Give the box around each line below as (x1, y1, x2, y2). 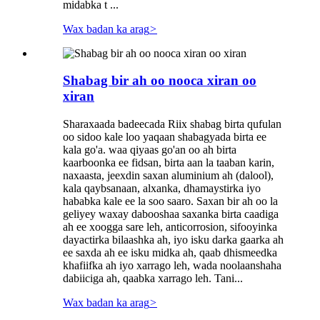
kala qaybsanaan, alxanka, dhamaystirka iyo (63, 182, 261, 194)
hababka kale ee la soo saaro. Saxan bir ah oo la (63, 195, 278, 207)
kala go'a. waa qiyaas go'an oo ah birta (63, 144, 236, 156)
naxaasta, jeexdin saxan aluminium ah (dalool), (63, 169, 274, 181)
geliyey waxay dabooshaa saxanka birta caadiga (63, 208, 279, 220)
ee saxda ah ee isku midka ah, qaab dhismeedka (63, 246, 277, 259)
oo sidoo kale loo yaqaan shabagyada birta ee (63, 131, 266, 143)
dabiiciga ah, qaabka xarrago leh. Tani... (63, 272, 243, 284)
